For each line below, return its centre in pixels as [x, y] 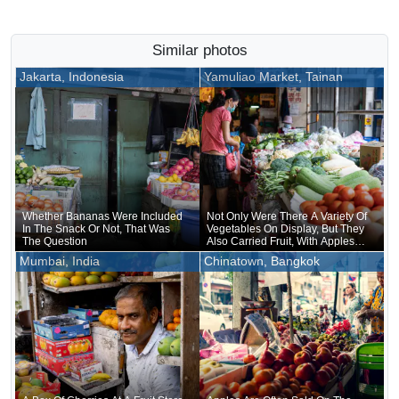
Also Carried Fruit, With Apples [281, 241]
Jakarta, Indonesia [72, 77]
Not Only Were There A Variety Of [287, 216]
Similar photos [199, 50]
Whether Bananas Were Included [102, 216]
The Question [55, 241]
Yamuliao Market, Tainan [273, 77]
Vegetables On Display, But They [285, 228]
